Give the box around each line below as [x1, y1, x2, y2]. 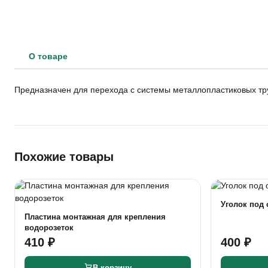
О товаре [29, 51, 68, 61]
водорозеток [25, 223, 74, 232]
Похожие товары [14, 150, 114, 163]
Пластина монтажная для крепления [25, 212, 166, 221]
